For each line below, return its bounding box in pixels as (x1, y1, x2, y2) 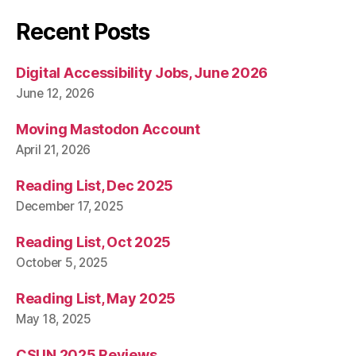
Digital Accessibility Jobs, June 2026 (16, 64, 269, 82)
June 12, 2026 (16, 86, 95, 102)
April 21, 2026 (16, 142, 91, 158)
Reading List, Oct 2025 (16, 234, 172, 251)
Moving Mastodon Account (16, 121, 200, 138)
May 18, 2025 (16, 311, 91, 327)
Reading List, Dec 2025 (16, 177, 174, 195)
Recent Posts (16, 18, 150, 46)
